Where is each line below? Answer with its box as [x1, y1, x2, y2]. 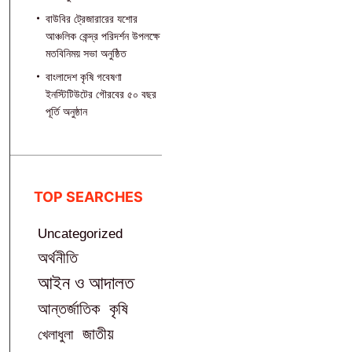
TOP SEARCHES [33, 189, 143, 205]
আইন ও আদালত [37, 273, 134, 293]
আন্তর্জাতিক [37, 300, 100, 317]
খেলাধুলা [37, 326, 73, 343]
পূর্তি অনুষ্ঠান [45, 105, 87, 118]
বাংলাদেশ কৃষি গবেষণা [45, 71, 122, 83]
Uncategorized [37, 226, 123, 241]
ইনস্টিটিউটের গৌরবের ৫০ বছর [45, 88, 156, 101]
